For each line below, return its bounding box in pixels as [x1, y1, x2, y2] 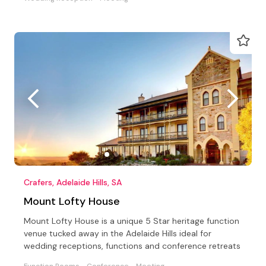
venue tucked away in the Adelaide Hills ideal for [24, 227, 211, 239]
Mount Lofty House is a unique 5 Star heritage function [24, 215, 239, 226]
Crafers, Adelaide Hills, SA [24, 176, 122, 188]
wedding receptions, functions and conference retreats [24, 240, 240, 251]
